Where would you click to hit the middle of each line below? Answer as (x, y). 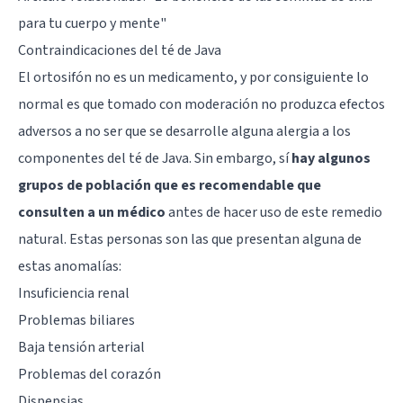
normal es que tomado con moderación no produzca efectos (201, 104)
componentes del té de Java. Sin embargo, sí (155, 158)
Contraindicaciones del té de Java (120, 50)
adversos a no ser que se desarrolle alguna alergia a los (184, 131)
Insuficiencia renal (74, 293)
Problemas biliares (76, 320)
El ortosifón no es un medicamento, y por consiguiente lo (193, 77)
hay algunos (331, 158)
